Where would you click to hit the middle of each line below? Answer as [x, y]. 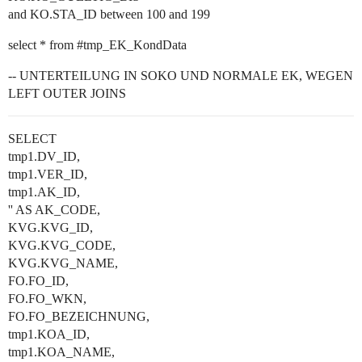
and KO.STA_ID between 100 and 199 [109, 14]
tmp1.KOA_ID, [49, 334]
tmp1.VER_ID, [48, 174]
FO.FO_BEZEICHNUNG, [79, 316]
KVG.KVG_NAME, [63, 263]
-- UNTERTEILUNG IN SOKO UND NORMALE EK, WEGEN [181, 76]
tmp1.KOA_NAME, [61, 352]
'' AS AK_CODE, [54, 210]
